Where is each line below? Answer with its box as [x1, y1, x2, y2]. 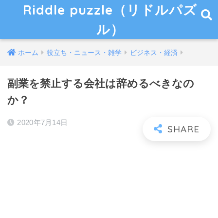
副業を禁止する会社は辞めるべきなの [7, 77, 194, 90]
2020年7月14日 [17, 118, 68, 127]
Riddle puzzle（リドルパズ [23, 1, 198, 18]
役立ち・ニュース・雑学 [47, 49, 122, 56]
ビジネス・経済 [130, 49, 178, 56]
